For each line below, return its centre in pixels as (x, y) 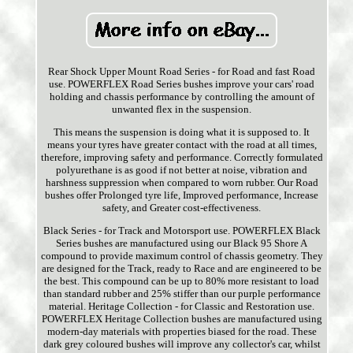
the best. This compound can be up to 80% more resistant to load (182, 281)
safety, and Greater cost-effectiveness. (182, 208)
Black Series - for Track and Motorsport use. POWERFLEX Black (182, 231)
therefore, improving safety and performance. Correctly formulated (182, 158)
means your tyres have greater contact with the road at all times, (182, 145)
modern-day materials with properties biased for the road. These (182, 332)
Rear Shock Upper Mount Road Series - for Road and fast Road (182, 72)
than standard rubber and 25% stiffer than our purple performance (182, 294)
